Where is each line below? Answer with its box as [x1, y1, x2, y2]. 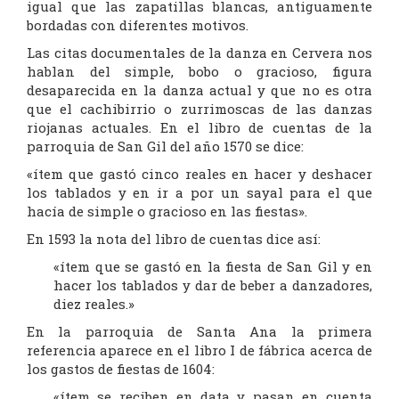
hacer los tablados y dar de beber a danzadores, [53, 276, 372, 295]
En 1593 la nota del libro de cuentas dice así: [27, 230, 321, 248]
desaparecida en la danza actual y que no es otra [27, 81, 372, 100]
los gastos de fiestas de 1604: [27, 360, 215, 379]
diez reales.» [53, 295, 134, 313]
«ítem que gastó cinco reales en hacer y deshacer [27, 165, 372, 183]
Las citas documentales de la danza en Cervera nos [27, 44, 372, 62]
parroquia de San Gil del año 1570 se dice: [27, 137, 304, 156]
